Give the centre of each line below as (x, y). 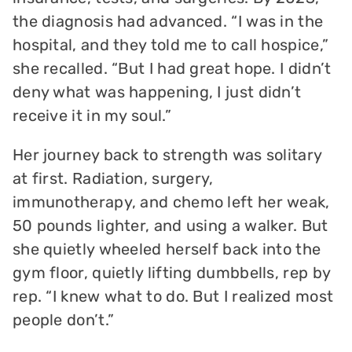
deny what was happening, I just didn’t (157, 92)
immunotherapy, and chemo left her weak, (171, 202)
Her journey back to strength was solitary (167, 155)
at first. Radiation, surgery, (113, 179)
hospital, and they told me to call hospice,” (170, 45)
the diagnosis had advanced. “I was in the (168, 22)
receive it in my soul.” (92, 116)
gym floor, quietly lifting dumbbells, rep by (171, 273)
